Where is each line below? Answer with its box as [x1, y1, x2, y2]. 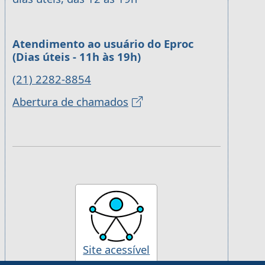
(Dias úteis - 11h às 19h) [12, 49, 141, 64]
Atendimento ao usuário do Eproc [12, 36, 193, 51]
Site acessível [83, 242, 150, 257]
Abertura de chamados [12, 94, 128, 109]
